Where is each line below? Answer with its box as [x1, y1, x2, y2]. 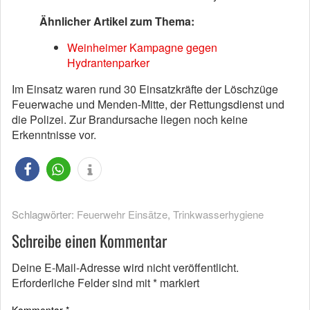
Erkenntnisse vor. [12, 127, 96, 143]
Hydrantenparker [67, 55, 149, 71]
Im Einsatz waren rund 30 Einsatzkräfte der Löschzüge [12, 81, 278, 97]
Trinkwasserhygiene [173, 207, 264, 221]
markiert [157, 275, 199, 291]
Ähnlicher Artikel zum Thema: [39, 13, 194, 29]
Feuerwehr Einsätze [77, 207, 167, 221]
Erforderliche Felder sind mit [12, 275, 153, 291]
